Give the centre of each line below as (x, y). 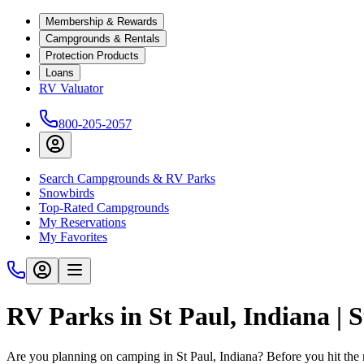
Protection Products (92, 56)
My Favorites (73, 237)
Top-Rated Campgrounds (104, 208)
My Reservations (82, 222)
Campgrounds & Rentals (103, 39)
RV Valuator (71, 88)
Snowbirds (67, 193)
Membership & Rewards (102, 22)
